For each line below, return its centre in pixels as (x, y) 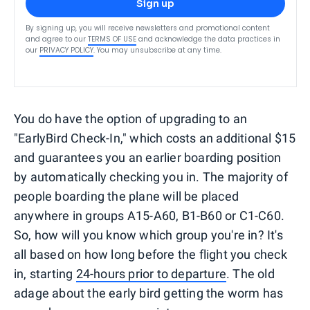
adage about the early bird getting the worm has (149, 293)
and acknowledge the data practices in (209, 39)
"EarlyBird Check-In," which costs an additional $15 (155, 138)
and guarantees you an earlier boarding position (148, 157)
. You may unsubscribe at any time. (157, 50)
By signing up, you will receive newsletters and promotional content (148, 28)
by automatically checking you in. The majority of (151, 176)
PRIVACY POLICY (66, 50)
